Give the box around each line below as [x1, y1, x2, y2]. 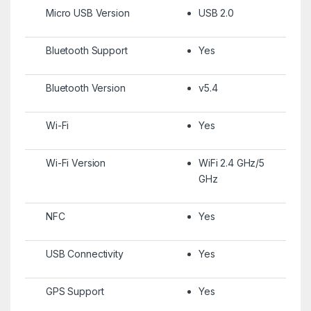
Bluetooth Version [45, 81, 126, 94]
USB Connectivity [45, 247, 124, 260]
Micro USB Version [45, 6, 130, 19]
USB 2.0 [198, 6, 235, 19]
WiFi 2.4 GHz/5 [198, 156, 265, 169]
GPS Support [45, 285, 104, 297]
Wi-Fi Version [45, 156, 106, 169]
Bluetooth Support [45, 44, 128, 56]
